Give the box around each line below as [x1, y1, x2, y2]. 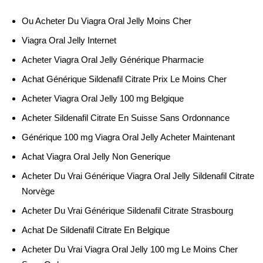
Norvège [22, 186, 55, 196]
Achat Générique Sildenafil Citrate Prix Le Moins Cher [22, 74, 227, 84]
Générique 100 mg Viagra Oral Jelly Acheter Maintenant [22, 132, 235, 142]
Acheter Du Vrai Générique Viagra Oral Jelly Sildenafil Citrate [22, 171, 254, 181]
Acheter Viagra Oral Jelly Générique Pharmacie [22, 55, 204, 65]
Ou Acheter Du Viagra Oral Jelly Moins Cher [22, 16, 191, 26]
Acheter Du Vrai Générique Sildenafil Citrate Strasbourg [22, 205, 233, 215]
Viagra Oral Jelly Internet [22, 35, 116, 45]
